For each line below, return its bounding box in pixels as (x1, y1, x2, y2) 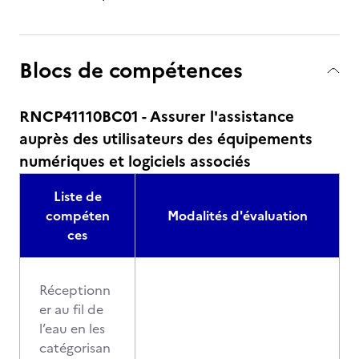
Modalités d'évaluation (167, 206, 308, 225)
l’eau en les (39, 319, 105, 338)
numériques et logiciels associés (19, 150, 251, 173)
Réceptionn (39, 280, 111, 300)
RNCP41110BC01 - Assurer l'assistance (19, 105, 294, 128)
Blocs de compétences (19, 54, 243, 86)
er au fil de (39, 300, 103, 319)
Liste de (53, 187, 102, 206)
